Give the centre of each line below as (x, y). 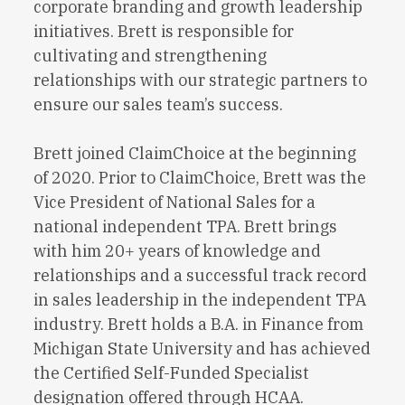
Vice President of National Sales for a (175, 202)
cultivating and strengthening (151, 56)
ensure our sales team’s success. (160, 105)
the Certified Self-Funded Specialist (172, 373)
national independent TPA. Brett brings (186, 227)
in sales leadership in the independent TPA (200, 300)
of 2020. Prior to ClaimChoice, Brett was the (200, 178)
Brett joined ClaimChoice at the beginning (195, 154)
